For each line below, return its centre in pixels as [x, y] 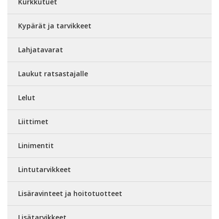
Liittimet [33, 121]
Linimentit [36, 145]
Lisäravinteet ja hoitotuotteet [70, 193]
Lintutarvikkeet [44, 169]
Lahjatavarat [41, 50]
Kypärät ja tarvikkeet [55, 26]
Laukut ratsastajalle [53, 74]
